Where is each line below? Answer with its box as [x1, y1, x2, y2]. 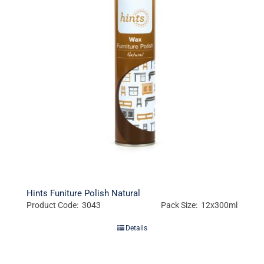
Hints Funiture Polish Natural [26, 188, 140, 199]
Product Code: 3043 [26, 200, 101, 210]
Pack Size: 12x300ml [161, 200, 238, 210]
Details [125, 224, 147, 233]
